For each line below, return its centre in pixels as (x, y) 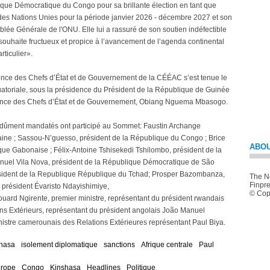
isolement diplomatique (59, 245)
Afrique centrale (167, 245)
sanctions (119, 245)
